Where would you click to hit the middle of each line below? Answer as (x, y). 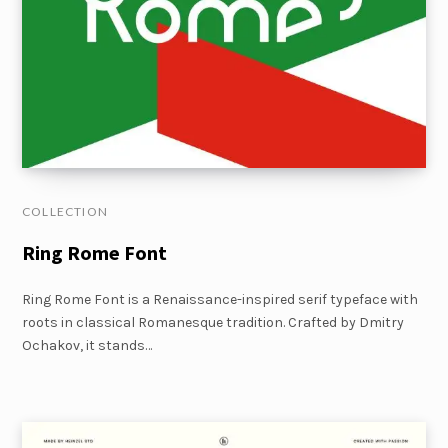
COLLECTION (65, 211)
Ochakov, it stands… (87, 345)
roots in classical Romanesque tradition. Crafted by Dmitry (213, 322)
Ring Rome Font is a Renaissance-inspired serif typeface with (220, 299)
